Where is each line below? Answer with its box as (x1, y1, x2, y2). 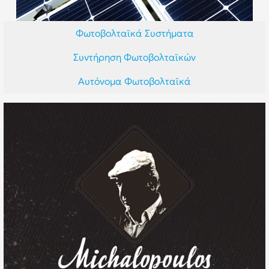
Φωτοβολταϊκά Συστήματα (75, 27, 194, 39)
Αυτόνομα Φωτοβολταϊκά (78, 75, 191, 87)
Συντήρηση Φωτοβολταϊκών (73, 51, 196, 63)
